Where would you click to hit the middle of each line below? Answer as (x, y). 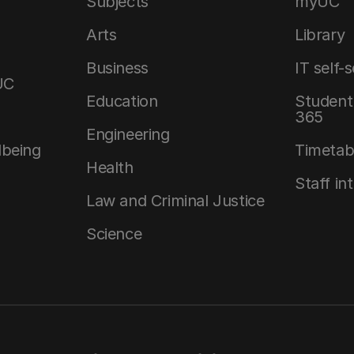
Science (114, 234)
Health (110, 168)
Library (320, 35)
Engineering (128, 134)
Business (117, 68)
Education (122, 101)
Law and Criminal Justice (175, 201)
